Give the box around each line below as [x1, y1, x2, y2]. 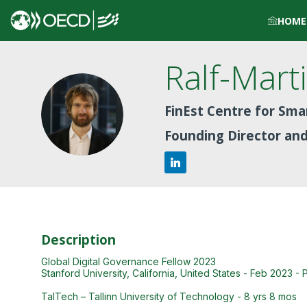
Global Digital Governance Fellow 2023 [41, 256, 216, 267]
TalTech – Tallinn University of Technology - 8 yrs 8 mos [41, 291, 297, 302]
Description [41, 230, 116, 248]
